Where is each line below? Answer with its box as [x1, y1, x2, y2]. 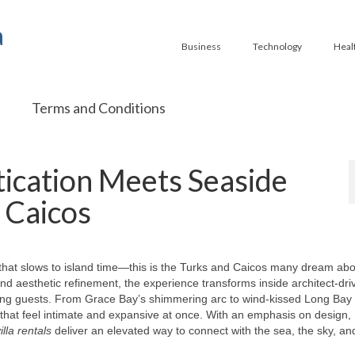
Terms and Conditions [31, 99, 166, 116]
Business [181, 40, 221, 52]
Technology [252, 40, 302, 52]
